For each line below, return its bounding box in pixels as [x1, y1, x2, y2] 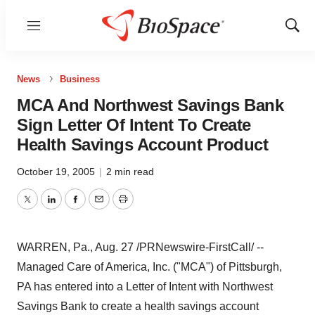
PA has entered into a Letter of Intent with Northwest [17, 281, 273, 292]
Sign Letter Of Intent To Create [17, 115, 251, 134]
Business [60, 74, 100, 84]
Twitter [26, 201, 60, 214]
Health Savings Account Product [17, 135, 268, 154]
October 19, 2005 [17, 166, 98, 177]
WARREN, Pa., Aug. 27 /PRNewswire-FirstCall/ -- [17, 241, 264, 253]
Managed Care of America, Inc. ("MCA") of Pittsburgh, [17, 261, 282, 273]
